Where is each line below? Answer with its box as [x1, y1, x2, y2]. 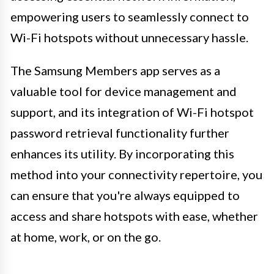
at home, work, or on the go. [10, 229, 161, 244]
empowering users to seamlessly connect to [10, 9, 249, 24]
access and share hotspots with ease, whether [10, 208, 258, 223]
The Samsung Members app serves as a [10, 62, 220, 78]
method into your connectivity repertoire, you [10, 166, 262, 182]
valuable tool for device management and [10, 83, 237, 98]
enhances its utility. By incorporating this [10, 146, 234, 161]
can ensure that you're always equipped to [10, 187, 240, 202]
